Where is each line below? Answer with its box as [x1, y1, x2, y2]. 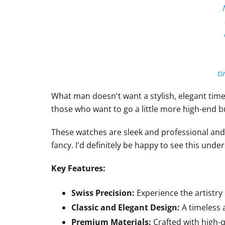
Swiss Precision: [71, 187, 135, 199]
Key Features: [51, 163, 105, 174]
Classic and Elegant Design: [71, 202, 180, 213]
